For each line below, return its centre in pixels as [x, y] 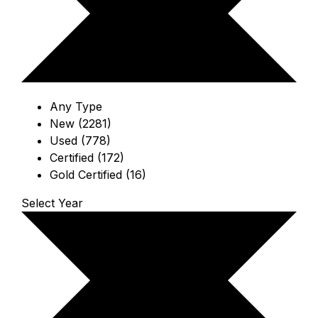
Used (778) [80, 141]
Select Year [52, 203]
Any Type [76, 107]
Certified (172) [87, 158]
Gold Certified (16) [98, 175]
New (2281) [81, 124]
